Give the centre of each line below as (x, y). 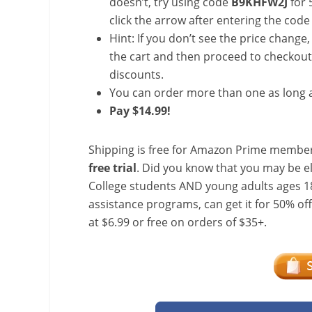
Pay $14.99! (141, 111)
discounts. (136, 75)
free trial (112, 168)
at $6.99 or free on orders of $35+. (178, 222)
